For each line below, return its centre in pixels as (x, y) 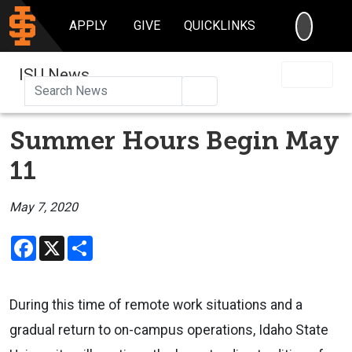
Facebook (63, 241)
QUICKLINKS (220, 26)
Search (225, 90)
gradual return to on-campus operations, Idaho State (169, 330)
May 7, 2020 (44, 207)
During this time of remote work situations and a (156, 304)
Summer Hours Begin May (174, 140)
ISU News (54, 74)
